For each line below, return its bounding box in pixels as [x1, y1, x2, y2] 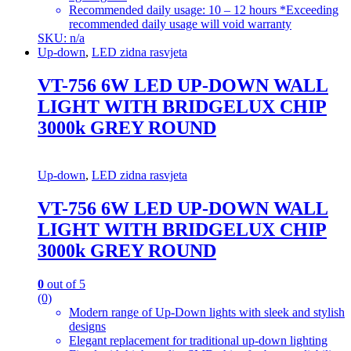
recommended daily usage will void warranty [69, 17, 291, 31]
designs [69, 319, 106, 333]
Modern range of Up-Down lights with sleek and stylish [69, 305, 345, 319]
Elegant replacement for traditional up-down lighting [69, 333, 327, 347]
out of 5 [44, 277, 85, 291]
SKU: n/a [38, 31, 85, 45]
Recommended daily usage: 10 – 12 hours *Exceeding [69, 3, 338, 17]
